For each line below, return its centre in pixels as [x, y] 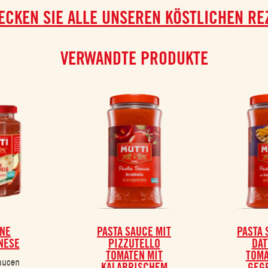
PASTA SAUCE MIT [134, 231]
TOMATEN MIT [134, 255]
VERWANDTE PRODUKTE [134, 58]
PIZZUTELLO [134, 243]
